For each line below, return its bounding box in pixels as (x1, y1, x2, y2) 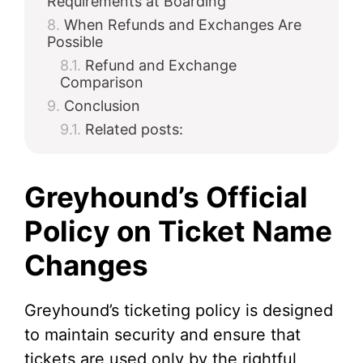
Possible (47, 33, 103, 50)
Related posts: (85, 121, 183, 138)
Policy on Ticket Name (24, 214, 332, 248)
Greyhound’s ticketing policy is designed (24, 301, 333, 320)
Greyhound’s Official (24, 180, 308, 214)
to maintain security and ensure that (24, 325, 301, 344)
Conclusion (64, 97, 140, 114)
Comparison (60, 74, 143, 91)
